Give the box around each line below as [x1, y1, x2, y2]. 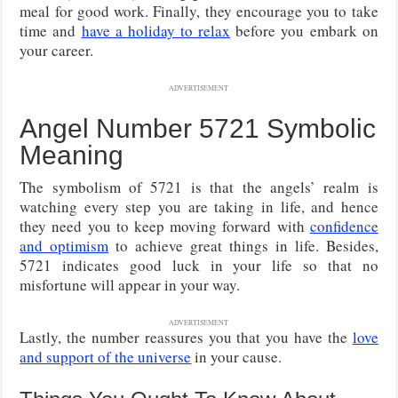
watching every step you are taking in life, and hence [20, 195, 378, 217]
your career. [20, 39, 94, 60]
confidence [309, 215, 378, 236]
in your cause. [191, 346, 283, 367]
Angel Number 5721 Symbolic [20, 113, 377, 143]
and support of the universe [20, 346, 192, 367]
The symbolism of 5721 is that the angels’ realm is [20, 176, 378, 197]
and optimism [20, 235, 109, 256]
